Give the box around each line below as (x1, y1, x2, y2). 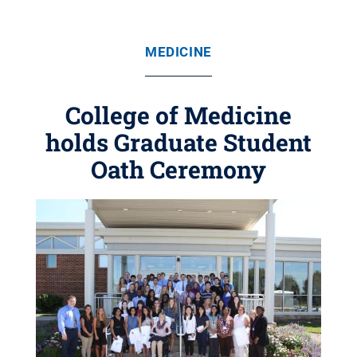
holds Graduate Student (45, 127, 312, 158)
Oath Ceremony (91, 154, 266, 185)
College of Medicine (65, 100, 292, 131)
